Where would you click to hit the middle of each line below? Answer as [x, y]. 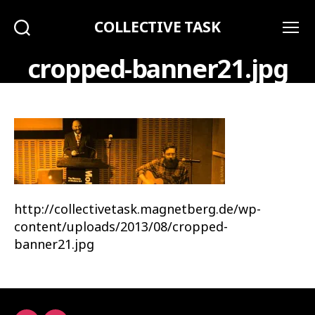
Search [34, 42]
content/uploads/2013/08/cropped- [121, 226]
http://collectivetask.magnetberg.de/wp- [137, 208]
